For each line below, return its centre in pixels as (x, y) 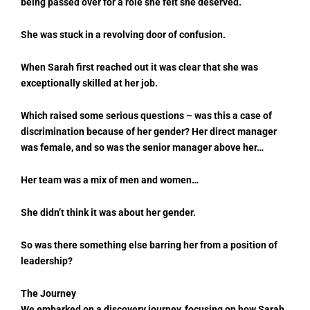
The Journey (48, 293)
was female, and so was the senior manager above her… (142, 147)
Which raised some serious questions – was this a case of (146, 115)
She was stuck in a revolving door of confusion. (123, 34)
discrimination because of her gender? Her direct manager (149, 131)
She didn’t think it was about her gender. (108, 212)
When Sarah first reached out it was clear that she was (139, 67)
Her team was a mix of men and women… (110, 180)
